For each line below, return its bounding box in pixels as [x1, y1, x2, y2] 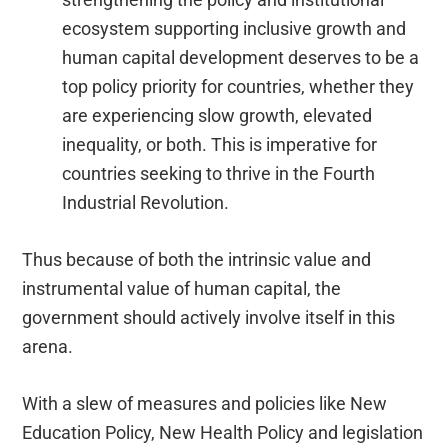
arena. [22, 336, 74, 358]
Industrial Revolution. [62, 192, 230, 214]
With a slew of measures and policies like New [22, 393, 388, 415]
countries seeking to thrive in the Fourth [62, 163, 376, 185]
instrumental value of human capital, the [22, 278, 342, 300]
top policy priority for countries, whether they [62, 76, 415, 98]
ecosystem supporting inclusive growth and [62, 18, 407, 40]
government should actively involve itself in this [22, 307, 396, 329]
